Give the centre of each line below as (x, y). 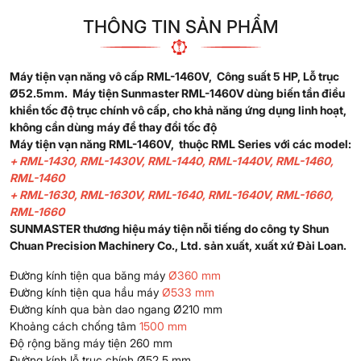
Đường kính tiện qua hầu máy (86, 292)
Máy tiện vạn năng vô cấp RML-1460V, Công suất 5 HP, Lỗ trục (174, 76)
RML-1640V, (241, 194)
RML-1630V (111, 194)
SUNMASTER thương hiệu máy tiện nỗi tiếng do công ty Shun (169, 228)
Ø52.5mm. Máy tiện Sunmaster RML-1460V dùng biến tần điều (177, 93)
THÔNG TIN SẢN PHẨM (180, 26)
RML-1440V (239, 160)
